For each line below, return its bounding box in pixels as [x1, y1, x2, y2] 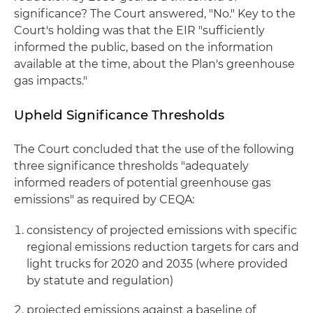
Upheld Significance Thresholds [14, 107, 224, 123]
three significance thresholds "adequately [14, 159, 249, 173]
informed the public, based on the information [14, 41, 273, 54]
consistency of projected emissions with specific [27, 224, 297, 237]
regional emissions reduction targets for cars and [27, 240, 299, 254]
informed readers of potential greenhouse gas [14, 176, 271, 189]
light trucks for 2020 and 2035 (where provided [27, 257, 288, 270]
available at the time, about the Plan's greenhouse [14, 57, 295, 71]
